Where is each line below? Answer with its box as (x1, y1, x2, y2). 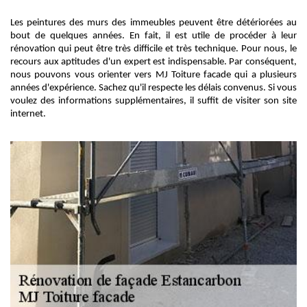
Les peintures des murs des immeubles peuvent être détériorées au (10, 18, 297, 28)
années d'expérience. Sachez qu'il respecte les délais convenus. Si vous (10, 83, 297, 93)
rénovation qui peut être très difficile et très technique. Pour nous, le (10, 44, 297, 54)
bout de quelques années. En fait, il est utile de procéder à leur (10, 31, 297, 41)
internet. (10, 109, 46, 119)
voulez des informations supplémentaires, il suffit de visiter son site (10, 96, 297, 106)
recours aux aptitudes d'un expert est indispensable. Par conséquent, (10, 57, 297, 67)
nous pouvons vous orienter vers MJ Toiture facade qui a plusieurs (10, 70, 297, 80)
